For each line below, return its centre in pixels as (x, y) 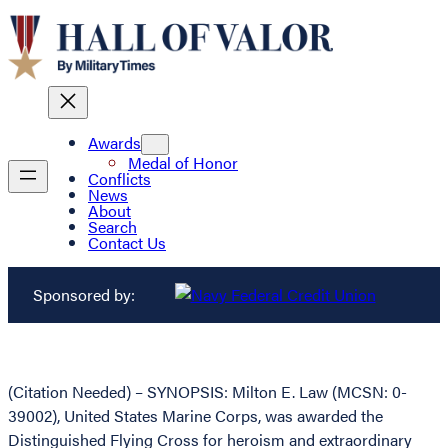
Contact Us (127, 243)
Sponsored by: (83, 295)
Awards (114, 143)
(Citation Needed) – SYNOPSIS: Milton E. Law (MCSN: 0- (207, 392)
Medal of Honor (183, 163)
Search (112, 227)
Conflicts (119, 179)
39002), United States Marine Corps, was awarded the (195, 416)
